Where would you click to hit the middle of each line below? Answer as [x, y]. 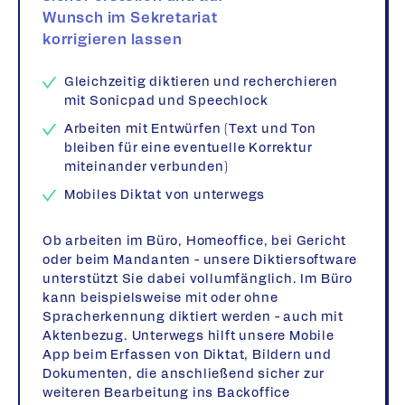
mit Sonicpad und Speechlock [166, 102]
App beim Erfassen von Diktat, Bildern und [187, 356]
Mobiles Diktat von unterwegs [165, 196]
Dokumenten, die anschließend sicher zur [184, 375]
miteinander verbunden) [146, 168]
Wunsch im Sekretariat [130, 19]
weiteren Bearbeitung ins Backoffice [167, 394]
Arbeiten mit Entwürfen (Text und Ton [190, 130]
